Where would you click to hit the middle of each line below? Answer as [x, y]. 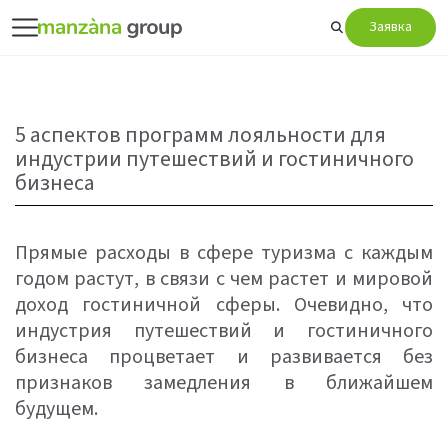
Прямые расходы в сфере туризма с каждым [224, 253]
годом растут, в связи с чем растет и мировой [224, 279]
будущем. [56, 409]
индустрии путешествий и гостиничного [214, 159]
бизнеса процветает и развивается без [224, 357]
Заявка [390, 27]
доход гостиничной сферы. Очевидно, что [224, 305]
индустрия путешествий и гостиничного [224, 331]
